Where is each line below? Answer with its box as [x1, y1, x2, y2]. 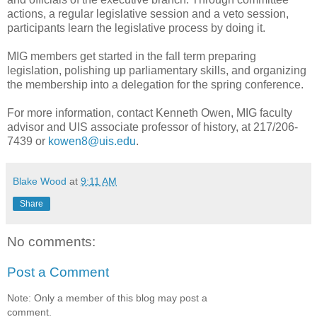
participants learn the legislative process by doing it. [7, 21, 265, 34]
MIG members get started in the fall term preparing [7, 50, 256, 62]
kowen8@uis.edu [48, 134, 136, 147]
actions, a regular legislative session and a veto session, [7, 7, 289, 20]
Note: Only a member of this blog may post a [7, 292, 207, 304]
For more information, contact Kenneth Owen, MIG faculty [7, 106, 292, 119]
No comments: [7, 234, 96, 249]
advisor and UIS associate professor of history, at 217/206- [7, 120, 298, 133]
